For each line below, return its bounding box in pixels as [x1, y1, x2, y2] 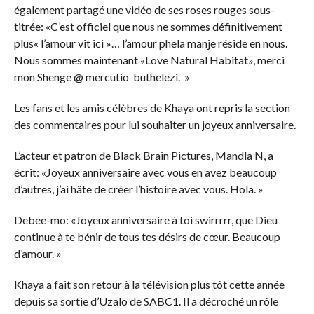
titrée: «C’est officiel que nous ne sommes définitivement [13, 19, 282, 33]
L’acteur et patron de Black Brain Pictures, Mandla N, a [13, 148, 273, 162]
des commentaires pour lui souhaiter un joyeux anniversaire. [13, 117, 296, 131]
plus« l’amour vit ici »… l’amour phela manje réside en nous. [13, 36, 287, 50]
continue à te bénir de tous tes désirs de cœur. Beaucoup [13, 229, 280, 243]
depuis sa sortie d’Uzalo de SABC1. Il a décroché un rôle [13, 294, 278, 308]
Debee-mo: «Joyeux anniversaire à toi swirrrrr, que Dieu [13, 212, 278, 226]
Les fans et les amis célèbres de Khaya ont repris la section [13, 100, 290, 114]
